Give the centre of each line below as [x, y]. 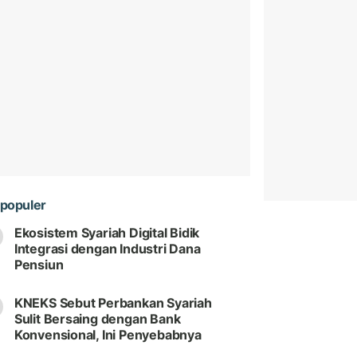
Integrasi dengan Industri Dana [107, 249]
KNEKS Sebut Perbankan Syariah [113, 303]
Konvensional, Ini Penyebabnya [108, 335]
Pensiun [39, 265]
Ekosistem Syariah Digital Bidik [107, 233]
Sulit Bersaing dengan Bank [97, 319]
